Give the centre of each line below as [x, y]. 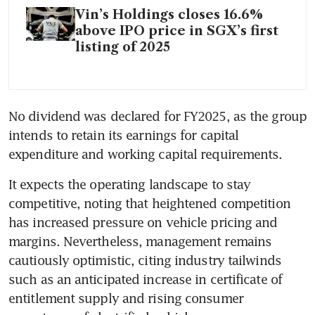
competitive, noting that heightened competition [149, 204]
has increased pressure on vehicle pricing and [143, 223]
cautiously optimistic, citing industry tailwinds [145, 261]
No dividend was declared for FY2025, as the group [157, 116]
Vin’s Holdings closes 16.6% [169, 15]
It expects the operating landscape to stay [130, 185]
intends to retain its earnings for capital [124, 135]
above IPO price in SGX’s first [177, 31]
